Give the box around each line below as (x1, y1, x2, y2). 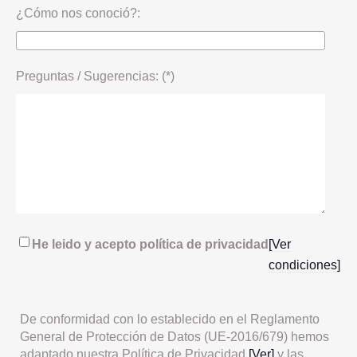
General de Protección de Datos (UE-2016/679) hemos (20, 329, 329, 343)
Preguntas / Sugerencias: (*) (16, 69, 175, 83)
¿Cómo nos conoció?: (16, 6, 140, 20)
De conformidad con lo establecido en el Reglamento (20, 312, 320, 326)
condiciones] (269, 257, 340, 272)
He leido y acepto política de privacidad (32, 237, 269, 251)
